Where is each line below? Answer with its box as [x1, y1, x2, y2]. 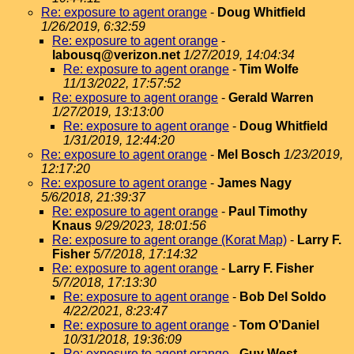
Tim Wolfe [239, 62, 299, 76]
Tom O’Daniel [239, 318, 319, 332]
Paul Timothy [228, 205, 307, 218]
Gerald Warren [228, 91, 314, 104]
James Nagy [217, 176, 292, 190]
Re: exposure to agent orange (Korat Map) [52, 233, 287, 247]
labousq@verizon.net [52, 48, 180, 62]
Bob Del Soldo [239, 290, 326, 303]
